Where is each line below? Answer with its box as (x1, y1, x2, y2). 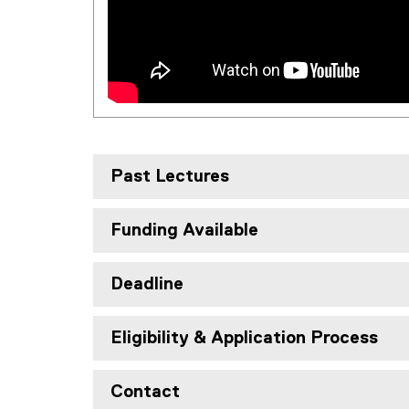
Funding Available (110, 221, 258, 239)
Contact (110, 383, 180, 401)
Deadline (110, 275, 184, 293)
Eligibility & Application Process (110, 329, 378, 347)
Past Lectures (110, 167, 229, 185)
